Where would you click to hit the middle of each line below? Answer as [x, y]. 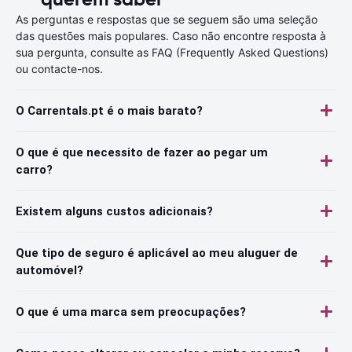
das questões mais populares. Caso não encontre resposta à [171, 35]
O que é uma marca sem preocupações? [131, 312]
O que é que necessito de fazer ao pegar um [142, 152]
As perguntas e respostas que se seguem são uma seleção [167, 19]
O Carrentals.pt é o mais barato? [109, 110]
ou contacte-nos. [59, 68]
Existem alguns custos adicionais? [114, 211]
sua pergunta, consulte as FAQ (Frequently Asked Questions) [172, 52]
